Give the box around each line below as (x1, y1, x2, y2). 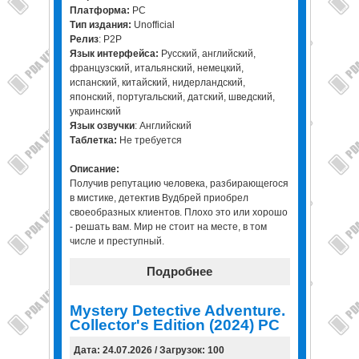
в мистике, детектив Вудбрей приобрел (69, 192, 248, 204)
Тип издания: (69, 18, 134, 30)
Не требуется (119, 134, 182, 146)
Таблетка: (69, 134, 119, 146)
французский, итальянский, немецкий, (69, 62, 244, 74)
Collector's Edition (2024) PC (69, 316, 280, 333)
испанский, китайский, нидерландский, (69, 76, 245, 88)
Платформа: (69, 4, 132, 16)
